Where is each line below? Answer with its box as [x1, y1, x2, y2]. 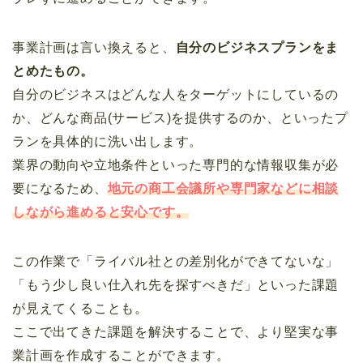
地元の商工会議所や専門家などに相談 [107, 181, 340, 196]
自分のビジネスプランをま [175, 41, 340, 55]
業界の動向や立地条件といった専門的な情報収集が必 [12, 158, 340, 173]
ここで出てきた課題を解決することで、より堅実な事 [12, 325, 340, 340]
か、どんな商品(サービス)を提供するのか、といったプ [12, 111, 348, 126]
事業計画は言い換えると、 [12, 41, 176, 55]
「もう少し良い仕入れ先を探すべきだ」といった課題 [12, 278, 340, 293]
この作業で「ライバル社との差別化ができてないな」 [12, 254, 340, 269]
